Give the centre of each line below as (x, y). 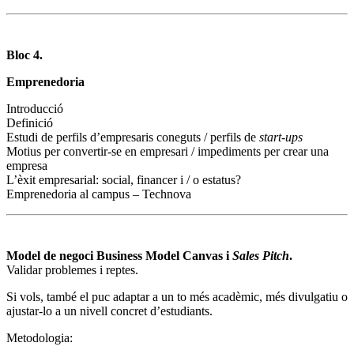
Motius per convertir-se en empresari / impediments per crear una (168, 151)
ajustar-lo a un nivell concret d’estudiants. (109, 311)
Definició (30, 122)
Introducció (35, 108)
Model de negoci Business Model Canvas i (119, 255)
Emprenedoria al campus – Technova (99, 194)
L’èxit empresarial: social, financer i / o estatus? (124, 179)
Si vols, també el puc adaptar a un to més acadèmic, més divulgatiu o (177, 296)
